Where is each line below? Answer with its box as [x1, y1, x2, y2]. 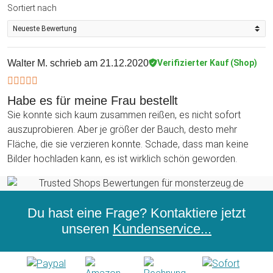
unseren [62, 221, 113, 236]
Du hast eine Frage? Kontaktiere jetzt [27, 205, 246, 221]
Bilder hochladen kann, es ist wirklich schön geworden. [7, 152, 237, 165]
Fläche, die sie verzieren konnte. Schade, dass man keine [7, 138, 249, 150]
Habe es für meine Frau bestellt [7, 93, 178, 107]
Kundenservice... [113, 221, 211, 236]
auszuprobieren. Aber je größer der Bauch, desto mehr [7, 123, 237, 135]
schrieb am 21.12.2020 [48, 57, 149, 68]
